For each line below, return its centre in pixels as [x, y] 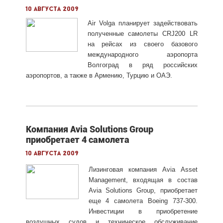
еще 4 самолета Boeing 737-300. [143, 201]
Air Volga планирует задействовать [142, 23]
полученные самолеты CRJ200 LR [142, 33]
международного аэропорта [142, 54]
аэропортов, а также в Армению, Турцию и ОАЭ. [99, 75]
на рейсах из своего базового [142, 44]
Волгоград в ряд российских [142, 65]
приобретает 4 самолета [77, 139]
